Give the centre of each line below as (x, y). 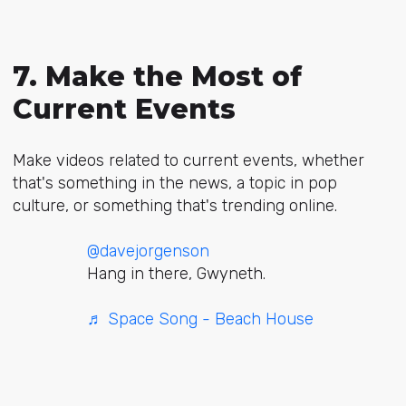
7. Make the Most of (157, 77)
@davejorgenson (148, 251)
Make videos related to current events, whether (188, 160)
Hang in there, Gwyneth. (176, 273)
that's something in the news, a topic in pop (174, 183)
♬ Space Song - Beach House (200, 319)
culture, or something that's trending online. (174, 205)
